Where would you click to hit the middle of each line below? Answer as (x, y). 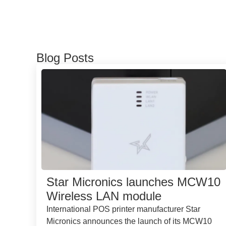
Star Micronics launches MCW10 (133, 182)
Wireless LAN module (104, 196)
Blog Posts (65, 58)
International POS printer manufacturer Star (123, 209)
